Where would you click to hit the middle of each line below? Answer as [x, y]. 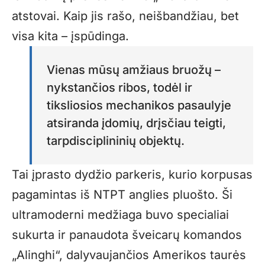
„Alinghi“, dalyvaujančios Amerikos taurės [129, 255]
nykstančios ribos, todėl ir [119, 87]
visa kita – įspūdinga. [70, 36]
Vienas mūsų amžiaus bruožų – [134, 70]
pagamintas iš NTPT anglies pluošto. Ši [122, 194]
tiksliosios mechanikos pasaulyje [139, 105]
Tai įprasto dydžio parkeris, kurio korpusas [132, 174]
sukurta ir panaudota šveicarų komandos [127, 235]
